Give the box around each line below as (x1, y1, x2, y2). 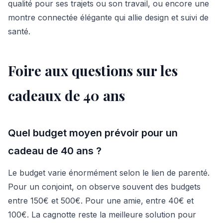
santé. (8, 26, 30, 36)
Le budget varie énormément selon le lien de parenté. (8, 168, 210, 178)
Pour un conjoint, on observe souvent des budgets (8, 182, 201, 192)
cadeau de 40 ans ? (8, 145, 102, 157)
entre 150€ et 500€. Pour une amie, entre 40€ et (8, 196, 194, 206)
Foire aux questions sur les (8, 61, 178, 80)
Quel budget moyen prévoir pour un (8, 127, 178, 139)
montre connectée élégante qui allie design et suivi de (8, 12, 209, 22)
